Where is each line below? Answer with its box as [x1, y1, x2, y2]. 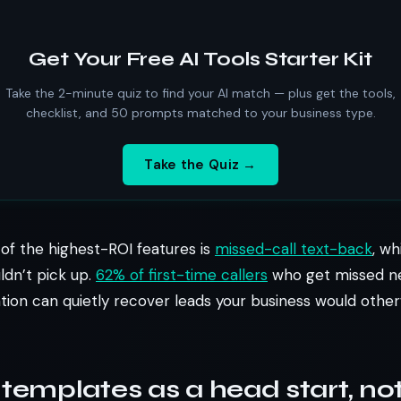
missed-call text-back [215, 238, 372, 259]
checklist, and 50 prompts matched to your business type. [25, 105, 376, 122]
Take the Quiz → [144, 155, 257, 174]
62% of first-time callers [96, 264, 268, 285]
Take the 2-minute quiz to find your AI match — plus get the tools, [5, 85, 396, 102]
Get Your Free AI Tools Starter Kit [29, 47, 372, 71]
